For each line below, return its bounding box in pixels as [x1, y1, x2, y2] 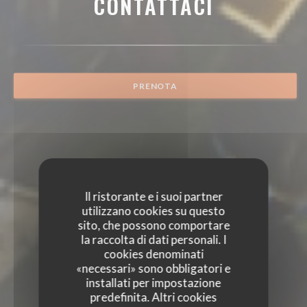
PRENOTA [133, 80, 177, 91]
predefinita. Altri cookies [90, 290, 217, 304]
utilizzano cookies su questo [82, 204, 225, 218]
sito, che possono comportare [77, 218, 230, 232]
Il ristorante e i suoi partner [84, 189, 223, 204]
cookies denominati [103, 247, 204, 261]
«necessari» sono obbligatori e [76, 261, 231, 275]
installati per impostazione [86, 275, 221, 290]
